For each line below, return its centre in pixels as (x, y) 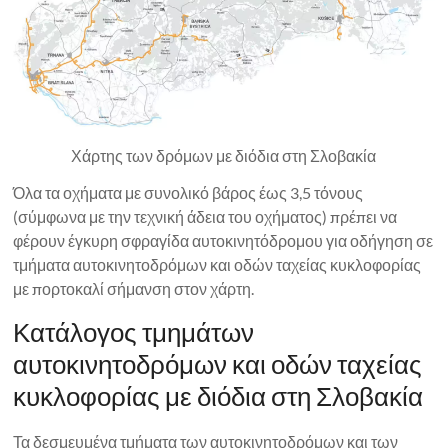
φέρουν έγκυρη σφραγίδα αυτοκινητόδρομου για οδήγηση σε (223, 240)
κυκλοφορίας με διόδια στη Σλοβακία (218, 395)
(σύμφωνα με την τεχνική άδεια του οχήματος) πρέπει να (205, 216)
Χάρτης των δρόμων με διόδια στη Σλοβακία (224, 155)
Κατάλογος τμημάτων (134, 331)
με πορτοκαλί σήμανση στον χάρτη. (134, 288)
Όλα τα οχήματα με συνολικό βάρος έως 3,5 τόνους (188, 192)
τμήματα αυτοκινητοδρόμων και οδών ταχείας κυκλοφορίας (217, 264)
